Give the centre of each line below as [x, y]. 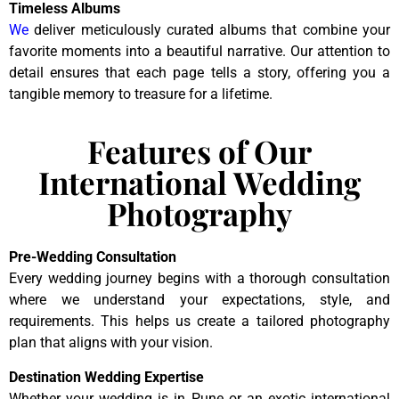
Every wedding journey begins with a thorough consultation [199, 279]
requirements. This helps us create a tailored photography [199, 322]
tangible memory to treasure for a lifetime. [141, 94]
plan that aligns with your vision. [111, 343]
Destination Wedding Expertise [106, 377]
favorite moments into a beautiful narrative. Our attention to [199, 51]
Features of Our [199, 151]
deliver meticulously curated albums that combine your [209, 29]
